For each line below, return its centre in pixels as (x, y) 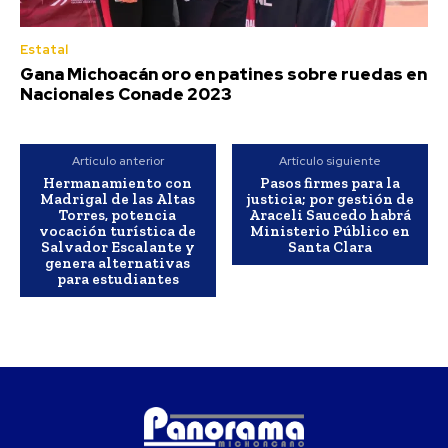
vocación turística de (118, 231)
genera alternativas (118, 263)
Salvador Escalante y (117, 247)
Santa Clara (330, 247)
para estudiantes (117, 279)
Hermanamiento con (118, 183)
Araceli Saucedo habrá (330, 215)
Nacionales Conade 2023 (126, 94)
